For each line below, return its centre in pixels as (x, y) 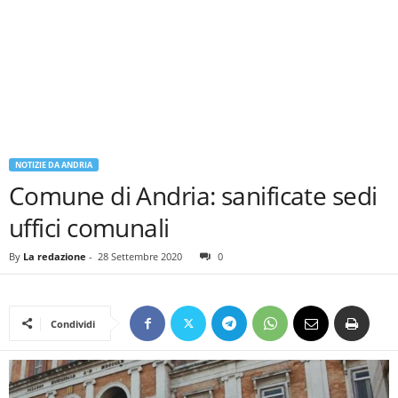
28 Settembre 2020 (140, 256)
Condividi (73, 324)
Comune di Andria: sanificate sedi (193, 195)
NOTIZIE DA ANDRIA (54, 165)
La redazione (55, 256)
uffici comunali (89, 227)
